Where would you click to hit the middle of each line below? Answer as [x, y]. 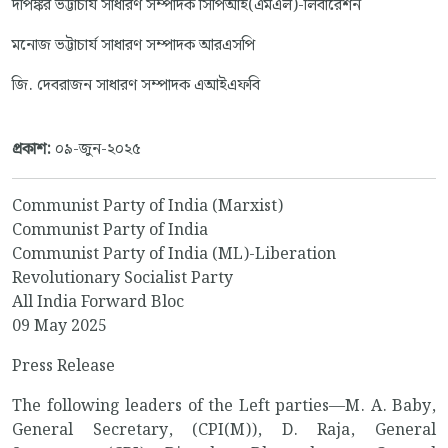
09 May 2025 [59, 327]
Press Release [63, 367]
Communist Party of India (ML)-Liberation [174, 255]
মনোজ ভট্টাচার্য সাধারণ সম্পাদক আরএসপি [133, 46]
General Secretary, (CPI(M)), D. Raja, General [224, 431]
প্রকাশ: [33, 150]
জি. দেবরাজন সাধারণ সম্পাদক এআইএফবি [136, 86]
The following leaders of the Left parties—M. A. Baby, [224, 407]
